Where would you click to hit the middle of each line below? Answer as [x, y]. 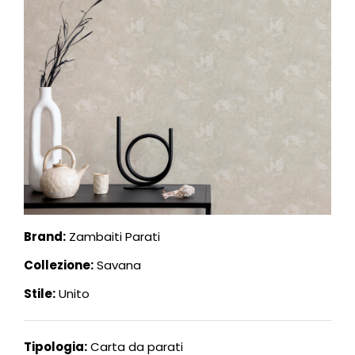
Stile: [40, 294]
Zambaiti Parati [113, 237]
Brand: [45, 237]
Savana [117, 265]
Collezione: [59, 265]
